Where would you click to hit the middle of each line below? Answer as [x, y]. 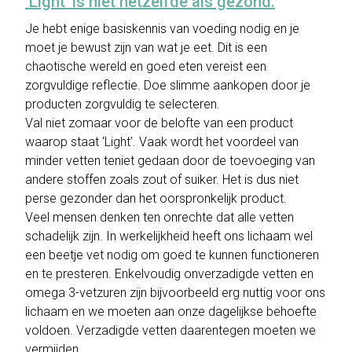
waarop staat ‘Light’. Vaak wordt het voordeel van [162, 142]
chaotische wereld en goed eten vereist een [146, 66]
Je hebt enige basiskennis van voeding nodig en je [162, 29]
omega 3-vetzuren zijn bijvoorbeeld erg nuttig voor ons [175, 293]
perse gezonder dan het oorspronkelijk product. [156, 198]
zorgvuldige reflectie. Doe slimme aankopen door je [168, 85]
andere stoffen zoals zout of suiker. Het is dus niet [162, 180]
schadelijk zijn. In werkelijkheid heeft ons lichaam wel [169, 236]
